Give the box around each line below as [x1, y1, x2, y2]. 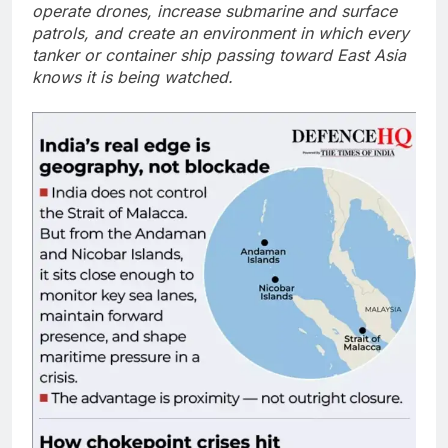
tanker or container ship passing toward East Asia [32, 44, 406, 65]
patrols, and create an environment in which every [32, 22, 409, 43]
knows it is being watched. [32, 66, 233, 87]
